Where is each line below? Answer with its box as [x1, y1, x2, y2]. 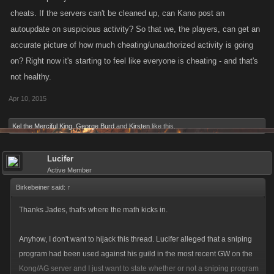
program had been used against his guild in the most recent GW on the [19, 250, 253, 258]
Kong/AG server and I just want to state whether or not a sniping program [19, 264, 259, 273]
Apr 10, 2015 [9, 95, 46, 102]
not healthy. [10, 72, 51, 81]
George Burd [76, 122, 114, 130]
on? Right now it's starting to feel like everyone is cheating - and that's [10, 56, 258, 65]
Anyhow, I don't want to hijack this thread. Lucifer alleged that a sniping [19, 235, 252, 243]
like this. [150, 122, 176, 130]
